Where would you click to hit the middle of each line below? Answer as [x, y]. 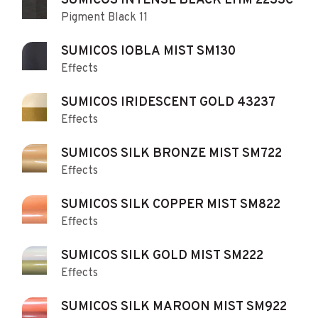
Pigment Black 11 [104, 17]
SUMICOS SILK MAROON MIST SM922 [174, 307]
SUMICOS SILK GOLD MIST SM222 [162, 256]
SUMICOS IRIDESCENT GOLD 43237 [168, 102]
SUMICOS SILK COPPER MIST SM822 [171, 204]
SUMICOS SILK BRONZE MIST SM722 [171, 153]
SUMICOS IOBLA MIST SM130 [148, 51]
